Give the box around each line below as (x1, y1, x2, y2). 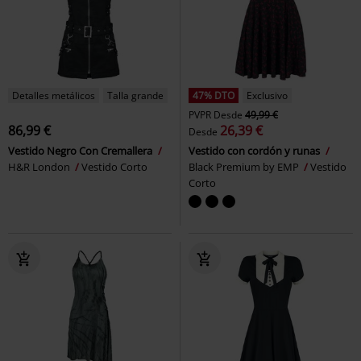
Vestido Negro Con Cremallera (8, 143, 155, 159)
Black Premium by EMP (189, 160, 301, 175)
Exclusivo (247, 89, 288, 103)
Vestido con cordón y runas (189, 143, 322, 159)
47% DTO (193, 89, 234, 103)
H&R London (8, 160, 73, 175)
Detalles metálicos (12, 89, 95, 103)
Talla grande (107, 89, 164, 103)
